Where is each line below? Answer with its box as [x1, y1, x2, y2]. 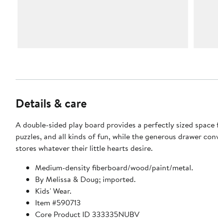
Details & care [16, 95, 87, 112]
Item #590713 [35, 197, 81, 208]
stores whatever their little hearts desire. [16, 143, 153, 154]
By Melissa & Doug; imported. [35, 174, 136, 185]
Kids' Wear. [35, 185, 72, 197]
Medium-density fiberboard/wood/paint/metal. [35, 162, 193, 173]
